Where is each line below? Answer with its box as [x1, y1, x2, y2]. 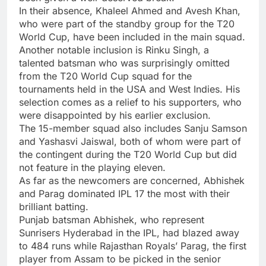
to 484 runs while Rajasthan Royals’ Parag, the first [19, 239, 246, 252]
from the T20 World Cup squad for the [19, 69, 192, 82]
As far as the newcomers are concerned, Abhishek [19, 174, 245, 186]
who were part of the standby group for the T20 [19, 17, 235, 30]
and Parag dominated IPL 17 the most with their [19, 187, 230, 199]
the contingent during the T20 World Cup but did [19, 148, 237, 160]
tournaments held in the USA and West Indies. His [19, 83, 240, 95]
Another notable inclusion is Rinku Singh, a [19, 43, 209, 56]
